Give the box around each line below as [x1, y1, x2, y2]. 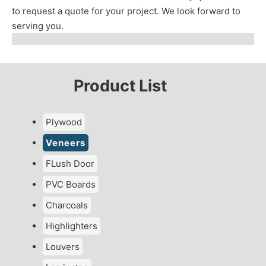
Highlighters [46, 220, 98, 232]
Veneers [46, 137, 86, 149]
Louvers [46, 241, 80, 253]
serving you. [12, 20, 64, 32]
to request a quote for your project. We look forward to [12, 5, 240, 17]
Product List [74, 76, 167, 96]
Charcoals [46, 199, 88, 211]
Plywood [46, 116, 83, 128]
